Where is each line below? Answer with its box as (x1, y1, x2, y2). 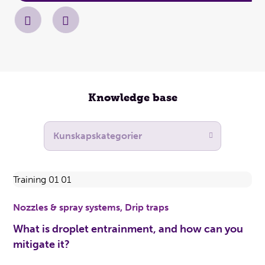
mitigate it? (13, 238, 70, 251)
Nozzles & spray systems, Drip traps (13, 202, 169, 213)
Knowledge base (88, 91, 177, 104)
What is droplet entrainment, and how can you (13, 222, 244, 235)
